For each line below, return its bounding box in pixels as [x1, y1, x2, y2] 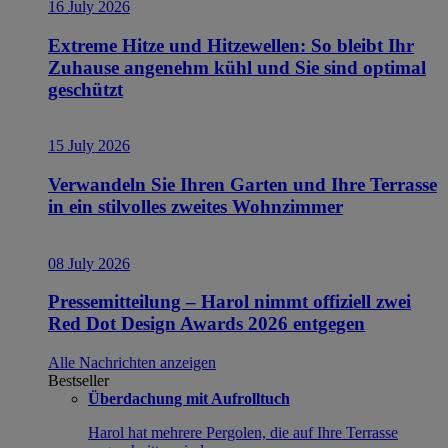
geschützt [48, 78, 123, 100]
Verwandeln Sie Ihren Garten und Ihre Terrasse [48, 174, 437, 196]
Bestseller [48, 372, 109, 390]
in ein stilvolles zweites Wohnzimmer [48, 196, 343, 218]
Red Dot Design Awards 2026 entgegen [48, 313, 365, 335]
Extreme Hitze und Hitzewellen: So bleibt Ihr [48, 34, 414, 56]
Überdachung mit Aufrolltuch [88, 390, 290, 408]
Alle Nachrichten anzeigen [48, 354, 216, 372]
